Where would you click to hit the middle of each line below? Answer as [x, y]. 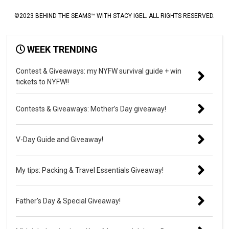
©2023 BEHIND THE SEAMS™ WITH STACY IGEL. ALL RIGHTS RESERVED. [114, 16]
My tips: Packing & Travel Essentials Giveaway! [90, 170]
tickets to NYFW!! [43, 82]
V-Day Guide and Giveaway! [60, 139]
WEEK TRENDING [62, 49]
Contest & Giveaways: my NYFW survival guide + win [99, 71]
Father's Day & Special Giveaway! [68, 201]
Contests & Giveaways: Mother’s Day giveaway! [91, 109]
